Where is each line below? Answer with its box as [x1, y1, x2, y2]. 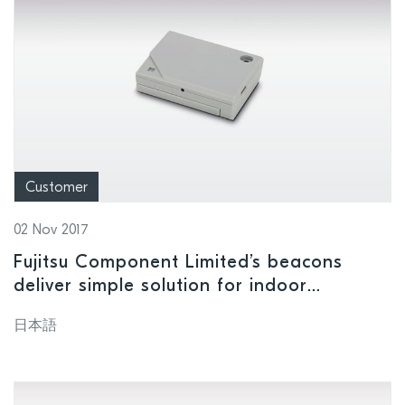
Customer [25, 181, 88, 196]
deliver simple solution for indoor [14, 278, 307, 297]
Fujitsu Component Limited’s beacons [14, 254, 343, 273]
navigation [14, 301, 108, 320]
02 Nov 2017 [14, 223, 89, 239]
